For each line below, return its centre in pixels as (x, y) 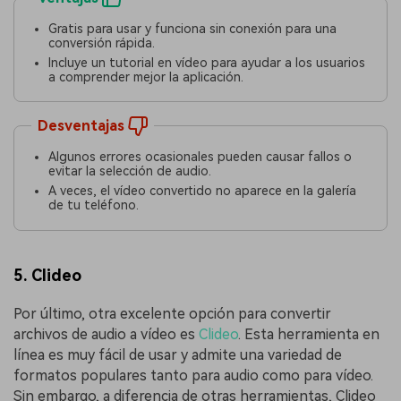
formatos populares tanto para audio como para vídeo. (193, 376)
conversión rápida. (102, 43)
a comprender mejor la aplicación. (146, 77)
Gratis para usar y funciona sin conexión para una (193, 28)
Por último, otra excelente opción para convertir (172, 314)
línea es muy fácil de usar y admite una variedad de (178, 355)
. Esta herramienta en (309, 335)
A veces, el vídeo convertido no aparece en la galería (203, 191)
